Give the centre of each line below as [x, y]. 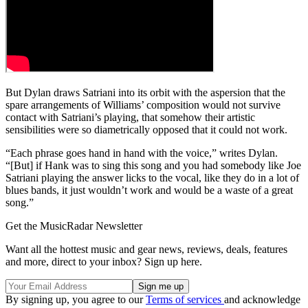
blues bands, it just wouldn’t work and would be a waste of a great [149, 190]
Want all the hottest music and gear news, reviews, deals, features [146, 250]
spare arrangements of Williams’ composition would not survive [143, 105]
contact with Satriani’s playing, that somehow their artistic [130, 118]
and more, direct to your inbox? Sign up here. [104, 262]
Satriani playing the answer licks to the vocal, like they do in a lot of [152, 178]
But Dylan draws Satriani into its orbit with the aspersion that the [145, 93]
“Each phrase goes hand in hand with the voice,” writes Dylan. [142, 153]
